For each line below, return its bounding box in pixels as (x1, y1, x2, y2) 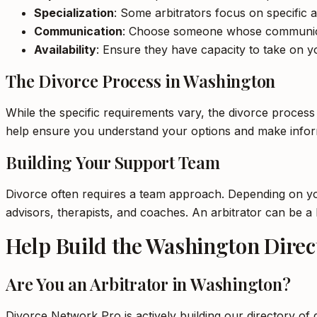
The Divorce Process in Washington (6, 69, 276, 92)
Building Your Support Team (6, 151, 220, 173)
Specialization (34, 6, 114, 20)
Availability (34, 42, 96, 57)
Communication (34, 24, 122, 38)
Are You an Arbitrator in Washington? (6, 272, 291, 295)
